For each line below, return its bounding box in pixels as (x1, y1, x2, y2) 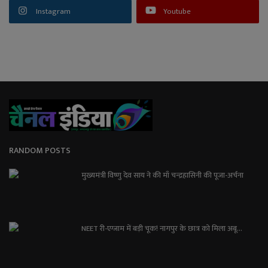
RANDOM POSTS (9, 143, 71, 157)
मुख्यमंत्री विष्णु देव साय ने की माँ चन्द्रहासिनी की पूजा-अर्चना (81, 168, 243, 182)
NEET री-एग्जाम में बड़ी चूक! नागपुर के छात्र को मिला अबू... (81, 221, 242, 235)
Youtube (163, 4, 191, 18)
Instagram (36, 4, 71, 18)
